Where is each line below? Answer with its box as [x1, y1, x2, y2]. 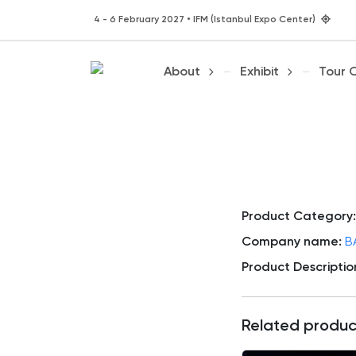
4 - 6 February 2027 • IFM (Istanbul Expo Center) [94, 15, 318, 25]
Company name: [242, 236, 342, 250]
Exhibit [239, 65, 279, 79]
